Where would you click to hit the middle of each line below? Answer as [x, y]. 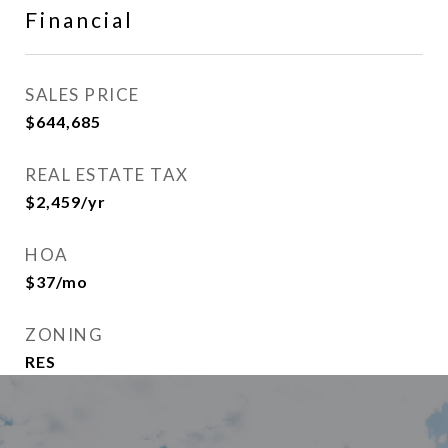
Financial [79, 19]
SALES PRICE [82, 94]
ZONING [64, 334]
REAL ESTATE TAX [107, 174]
